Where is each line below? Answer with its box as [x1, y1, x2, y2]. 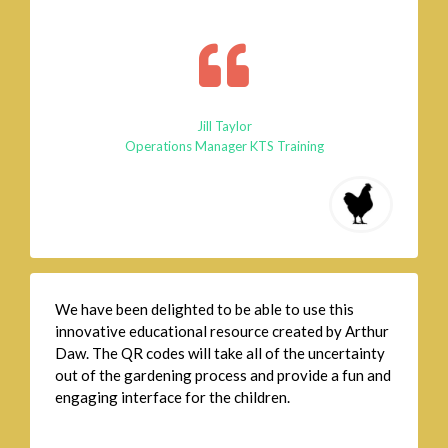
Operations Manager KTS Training [124, 138, 324, 155]
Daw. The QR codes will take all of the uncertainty [55, 344, 385, 363]
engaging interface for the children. [55, 388, 290, 407]
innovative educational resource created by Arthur [55, 322, 389, 341]
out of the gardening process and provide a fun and [55, 366, 391, 385]
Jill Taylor [196, 118, 252, 135]
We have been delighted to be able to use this [55, 300, 354, 319]
